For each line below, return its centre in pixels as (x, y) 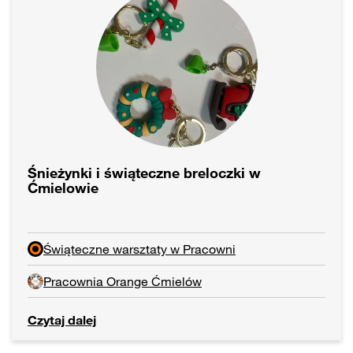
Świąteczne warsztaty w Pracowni (139, 249)
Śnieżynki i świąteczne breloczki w (144, 173)
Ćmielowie (63, 188)
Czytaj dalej (62, 320)
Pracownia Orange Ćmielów (123, 282)
